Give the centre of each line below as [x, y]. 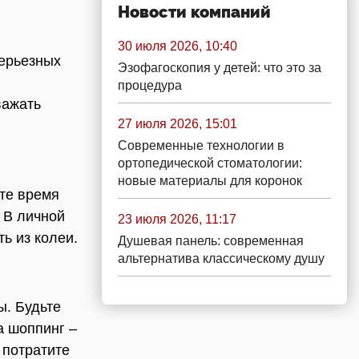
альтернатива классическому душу [221, 258]
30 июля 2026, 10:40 [177, 46]
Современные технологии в [201, 145]
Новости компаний [194, 12]
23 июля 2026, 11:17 [177, 219]
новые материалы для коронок [210, 181]
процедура [150, 85]
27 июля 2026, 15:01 [177, 124]
